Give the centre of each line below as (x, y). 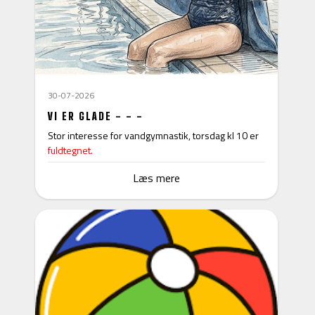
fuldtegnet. (70, 150)
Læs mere (156, 178)
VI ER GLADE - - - (96, 116)
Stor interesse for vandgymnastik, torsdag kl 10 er (153, 135)
